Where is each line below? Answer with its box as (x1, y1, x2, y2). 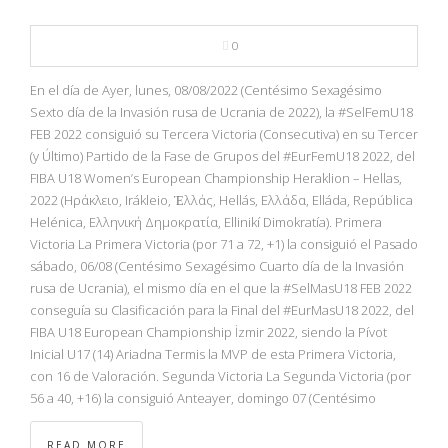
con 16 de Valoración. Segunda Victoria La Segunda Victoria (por (30, 367, 411, 386)
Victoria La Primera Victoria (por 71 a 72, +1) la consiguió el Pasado (30, 235, 418, 254)
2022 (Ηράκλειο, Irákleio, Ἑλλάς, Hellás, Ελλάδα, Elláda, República (30, 191, 413, 210)
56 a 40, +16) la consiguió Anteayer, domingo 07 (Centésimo (30, 389, 376, 408)
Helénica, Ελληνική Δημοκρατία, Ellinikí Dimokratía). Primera (30, 213, 382, 232)
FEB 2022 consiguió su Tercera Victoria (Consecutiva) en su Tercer (30, 125, 418, 144)
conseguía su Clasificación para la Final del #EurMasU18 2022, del (30, 301, 414, 320)
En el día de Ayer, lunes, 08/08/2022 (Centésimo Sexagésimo (30, 81, 382, 100)
